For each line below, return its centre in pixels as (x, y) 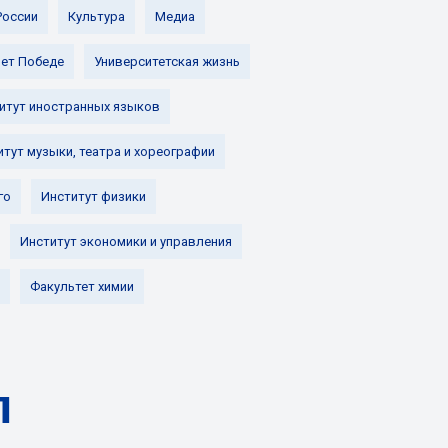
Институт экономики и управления (126, 241)
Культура (96, 16)
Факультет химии (82, 286)
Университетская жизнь (167, 61)
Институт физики (93, 196)
